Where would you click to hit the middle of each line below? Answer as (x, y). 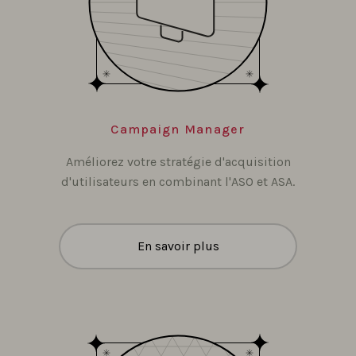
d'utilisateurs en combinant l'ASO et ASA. (178, 181)
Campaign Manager (178, 129)
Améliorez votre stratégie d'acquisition (178, 161)
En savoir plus (178, 246)
